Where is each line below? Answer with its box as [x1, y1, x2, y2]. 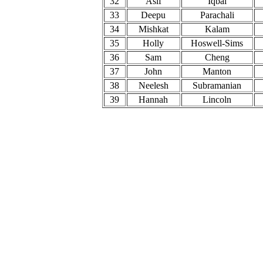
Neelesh [138, 80, 168, 90]
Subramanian [193, 80, 241, 90]
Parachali [200, 10, 234, 20]
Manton [203, 66, 231, 76]
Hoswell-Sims [191, 38, 243, 48]
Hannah [139, 95, 168, 104]
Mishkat [138, 24, 168, 34]
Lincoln [203, 95, 231, 104]
